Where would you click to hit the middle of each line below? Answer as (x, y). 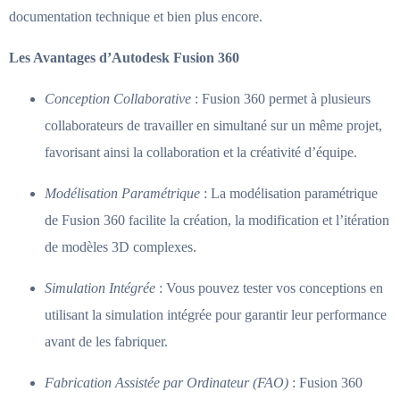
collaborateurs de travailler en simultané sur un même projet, (213, 125)
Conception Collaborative (118, 98)
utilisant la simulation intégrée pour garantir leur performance (216, 314)
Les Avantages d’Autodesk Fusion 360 (124, 57)
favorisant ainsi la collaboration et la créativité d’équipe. (201, 152)
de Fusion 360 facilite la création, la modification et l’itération (217, 220)
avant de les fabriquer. (106, 341)
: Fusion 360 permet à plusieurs (281, 98)
